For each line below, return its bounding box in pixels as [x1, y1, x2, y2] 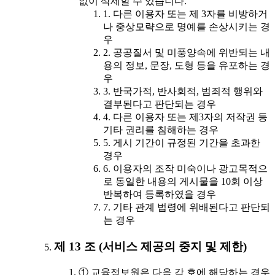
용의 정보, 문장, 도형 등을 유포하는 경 [103, 60, 270, 71]
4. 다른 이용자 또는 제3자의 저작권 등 [103, 112, 268, 123]
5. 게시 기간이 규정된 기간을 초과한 [103, 137, 260, 149]
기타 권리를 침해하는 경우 [103, 125, 219, 136]
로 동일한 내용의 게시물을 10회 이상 [103, 176, 263, 187]
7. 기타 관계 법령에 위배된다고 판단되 [103, 202, 270, 213]
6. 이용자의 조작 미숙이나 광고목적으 [103, 163, 268, 174]
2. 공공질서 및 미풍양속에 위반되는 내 [103, 47, 270, 58]
